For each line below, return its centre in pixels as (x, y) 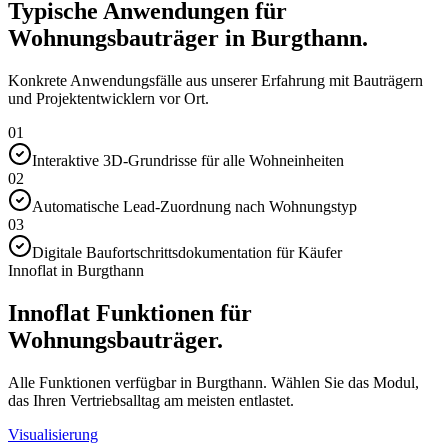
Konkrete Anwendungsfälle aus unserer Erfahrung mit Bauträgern (215, 81)
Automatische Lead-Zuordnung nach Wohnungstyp (194, 207)
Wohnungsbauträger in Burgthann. (188, 38)
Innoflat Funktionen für (130, 313)
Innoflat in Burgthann (76, 271)
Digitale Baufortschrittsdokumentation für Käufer (187, 253)
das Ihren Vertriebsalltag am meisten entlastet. (151, 400)
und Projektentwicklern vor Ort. (108, 99)
